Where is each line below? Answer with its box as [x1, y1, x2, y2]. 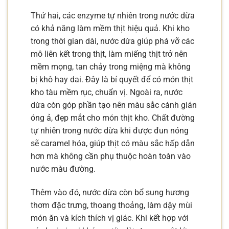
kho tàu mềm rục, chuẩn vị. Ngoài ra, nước [31, 87, 182, 98]
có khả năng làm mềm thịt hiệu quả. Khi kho [31, 24, 190, 34]
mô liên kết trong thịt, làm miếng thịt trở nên [31, 49, 188, 59]
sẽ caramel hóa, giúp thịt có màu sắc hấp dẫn [31, 139, 195, 149]
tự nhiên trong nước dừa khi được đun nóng [31, 126, 189, 136]
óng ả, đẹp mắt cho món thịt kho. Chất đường [31, 113, 195, 123]
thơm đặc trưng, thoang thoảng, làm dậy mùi [31, 200, 192, 211]
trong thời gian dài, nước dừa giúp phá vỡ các [31, 36, 194, 47]
